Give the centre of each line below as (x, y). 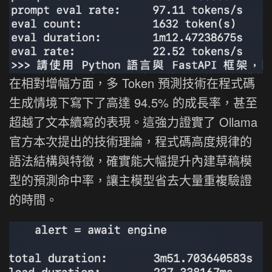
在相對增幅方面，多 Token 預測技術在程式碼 (132, 83)
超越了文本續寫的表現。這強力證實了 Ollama (133, 122)
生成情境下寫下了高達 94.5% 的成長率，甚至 (133, 103)
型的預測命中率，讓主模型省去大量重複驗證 (131, 180)
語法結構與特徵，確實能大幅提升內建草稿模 (131, 161)
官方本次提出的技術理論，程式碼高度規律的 (131, 141)
